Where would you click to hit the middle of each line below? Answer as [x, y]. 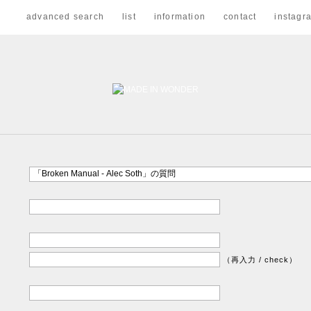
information [180, 17]
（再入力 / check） [260, 260]
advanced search [65, 17]
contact [240, 17]
